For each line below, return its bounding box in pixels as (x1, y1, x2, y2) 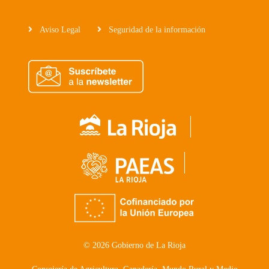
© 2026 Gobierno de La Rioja (83, 240, 186, 250)
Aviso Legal (37, 25, 80, 34)
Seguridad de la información (106, 25, 205, 34)
